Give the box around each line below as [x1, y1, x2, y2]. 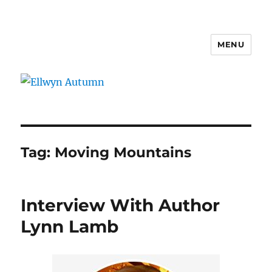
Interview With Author [21, 194, 220, 216]
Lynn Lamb [21, 216, 119, 237]
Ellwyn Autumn [21, 44, 135, 62]
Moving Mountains [55, 143, 192, 161]
